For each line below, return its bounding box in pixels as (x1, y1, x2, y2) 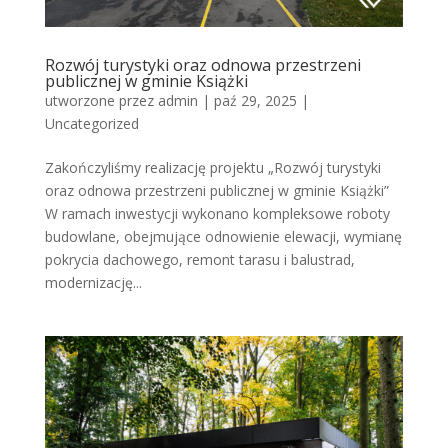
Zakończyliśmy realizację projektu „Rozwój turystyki (44, 157, 381, 177)
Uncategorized (44, 113, 139, 133)
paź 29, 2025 (213, 90, 297, 110)
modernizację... (44, 272, 142, 292)
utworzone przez (44, 90, 158, 110)
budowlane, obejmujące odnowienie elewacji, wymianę (44, 226, 402, 246)
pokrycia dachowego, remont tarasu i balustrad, (44, 249, 355, 269)
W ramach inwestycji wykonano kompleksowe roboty (44, 203, 390, 223)
